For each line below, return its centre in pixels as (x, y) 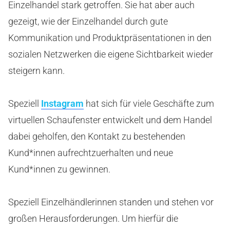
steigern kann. (36, 71)
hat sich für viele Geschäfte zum (149, 103)
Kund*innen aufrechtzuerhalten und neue (91, 153)
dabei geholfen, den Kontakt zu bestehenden (97, 136)
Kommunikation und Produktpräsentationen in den (110, 38)
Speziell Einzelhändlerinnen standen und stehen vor (111, 202)
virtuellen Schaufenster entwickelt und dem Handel (110, 120)
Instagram (62, 103)
